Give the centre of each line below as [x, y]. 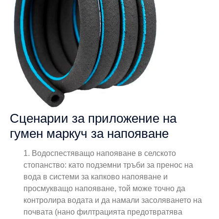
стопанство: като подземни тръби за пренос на [109, 165]
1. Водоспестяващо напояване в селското [100, 153]
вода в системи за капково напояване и [96, 176]
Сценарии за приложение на [93, 118]
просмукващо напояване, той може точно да [105, 188]
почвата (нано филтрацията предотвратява [103, 212]
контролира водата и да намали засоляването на [113, 200]
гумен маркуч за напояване [89, 133]
